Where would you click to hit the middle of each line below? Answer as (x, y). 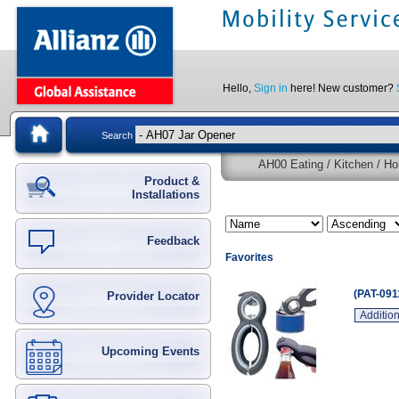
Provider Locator (153, 296)
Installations (166, 195)
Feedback (173, 241)
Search (118, 135)
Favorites (249, 257)
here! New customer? (342, 88)
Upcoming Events (151, 351)
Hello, (238, 88)
